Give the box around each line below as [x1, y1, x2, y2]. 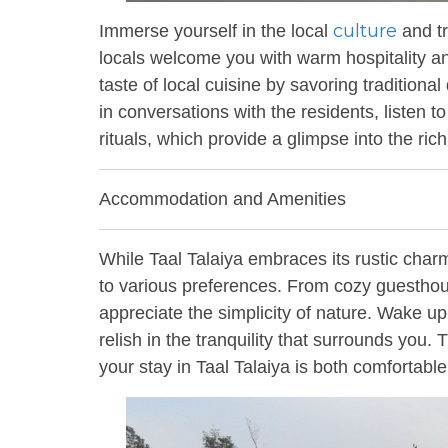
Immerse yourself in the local [99, 21, 333, 41]
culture [333, 20, 397, 42]
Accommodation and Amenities [99, 189, 346, 209]
